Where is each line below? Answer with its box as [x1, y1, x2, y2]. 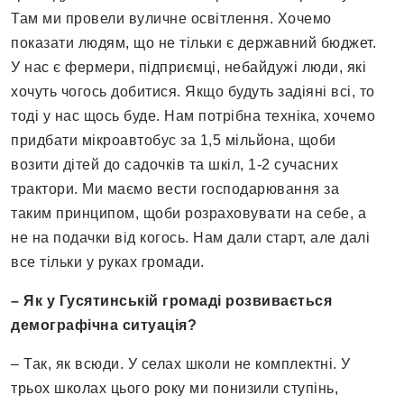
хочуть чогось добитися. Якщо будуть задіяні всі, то [11, 84, 375, 100]
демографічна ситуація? [11, 317, 197, 334]
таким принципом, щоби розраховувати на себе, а [11, 206, 366, 222]
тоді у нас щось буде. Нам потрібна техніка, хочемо [11, 108, 375, 124]
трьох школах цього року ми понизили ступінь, [11, 381, 338, 397]
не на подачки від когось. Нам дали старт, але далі [11, 230, 370, 246]
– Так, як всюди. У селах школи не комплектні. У [11, 356, 351, 372]
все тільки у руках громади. [11, 254, 205, 271]
